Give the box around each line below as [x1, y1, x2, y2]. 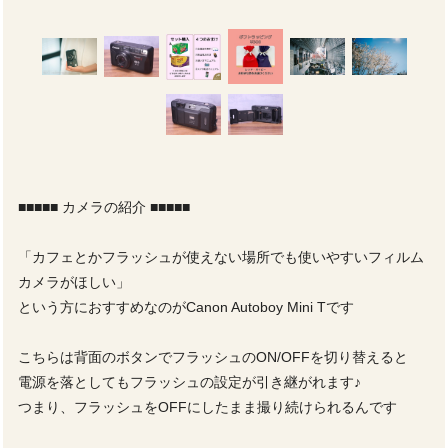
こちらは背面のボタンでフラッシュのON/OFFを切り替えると [18, 349, 408, 366]
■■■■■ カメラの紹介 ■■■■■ [18, 199, 190, 216]
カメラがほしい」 [18, 274, 130, 291]
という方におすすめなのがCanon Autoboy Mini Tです [18, 299, 354, 316]
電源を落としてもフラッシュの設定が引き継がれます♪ [18, 374, 361, 391]
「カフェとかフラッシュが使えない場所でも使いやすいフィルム [18, 249, 424, 266]
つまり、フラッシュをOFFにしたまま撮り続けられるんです [18, 399, 397, 416]
